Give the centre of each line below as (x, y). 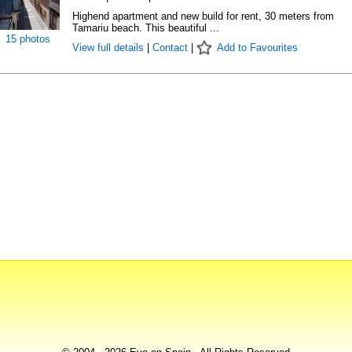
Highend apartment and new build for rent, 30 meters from (203, 16)
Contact (170, 48)
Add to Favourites (257, 48)
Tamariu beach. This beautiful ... (145, 28)
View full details (109, 48)
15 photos (28, 39)
